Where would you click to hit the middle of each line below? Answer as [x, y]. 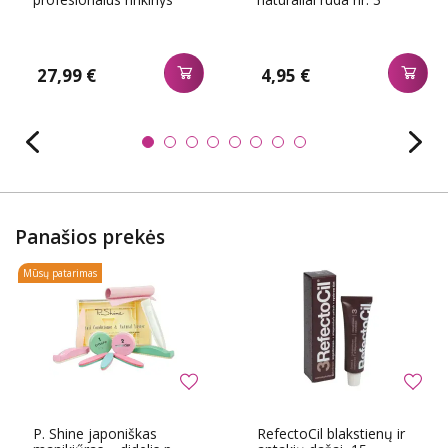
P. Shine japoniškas [95, 433]
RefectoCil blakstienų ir [331, 433]
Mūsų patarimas [60, 273]
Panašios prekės [90, 237]
